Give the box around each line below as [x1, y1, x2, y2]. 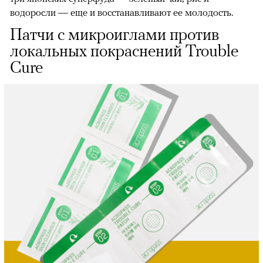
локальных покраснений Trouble [10, 41, 238, 60]
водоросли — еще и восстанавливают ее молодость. [10, 6, 233, 18]
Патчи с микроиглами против [10, 24, 219, 43]
